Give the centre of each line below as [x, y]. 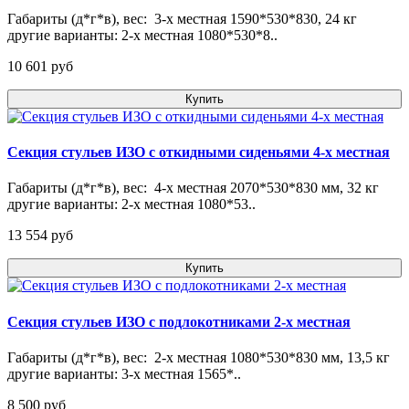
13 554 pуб [40, 236]
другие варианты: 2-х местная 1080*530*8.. [142, 35]
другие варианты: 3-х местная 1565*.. [124, 373]
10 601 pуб [40, 66]
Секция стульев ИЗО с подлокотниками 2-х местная [179, 321]
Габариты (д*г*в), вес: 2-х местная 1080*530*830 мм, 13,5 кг [199, 357]
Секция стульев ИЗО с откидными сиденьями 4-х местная [199, 152]
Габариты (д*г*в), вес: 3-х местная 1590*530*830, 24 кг [182, 18]
